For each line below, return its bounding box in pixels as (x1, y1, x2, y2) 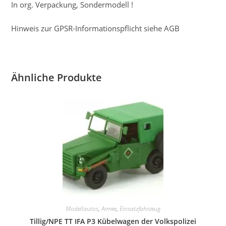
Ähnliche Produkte (11, 70, 102, 84)
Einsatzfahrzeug (120, 204, 160, 213)
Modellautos (66, 204, 98, 213)
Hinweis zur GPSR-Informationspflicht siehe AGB (11, 23, 180, 33)
